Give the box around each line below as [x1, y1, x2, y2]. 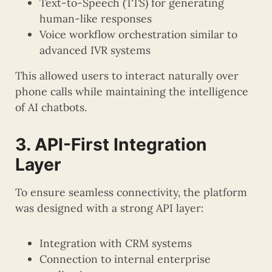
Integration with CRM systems [39, 236, 192, 251]
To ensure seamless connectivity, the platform [15, 185, 247, 200]
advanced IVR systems [39, 43, 151, 58]
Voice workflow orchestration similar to [39, 27, 237, 42]
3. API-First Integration [15, 134, 207, 155]
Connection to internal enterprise [39, 252, 211, 267]
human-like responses [39, 12, 152, 26]
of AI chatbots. [15, 100, 87, 115]
